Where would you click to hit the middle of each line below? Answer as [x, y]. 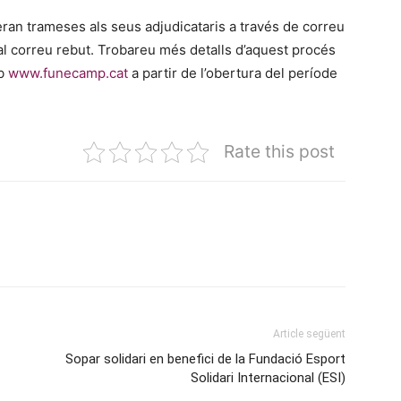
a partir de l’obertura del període [233, 73]
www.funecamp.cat [68, 73]
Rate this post [279, 151]
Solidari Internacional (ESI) [268, 378]
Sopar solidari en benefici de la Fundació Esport [205, 359]
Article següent [309, 334]
